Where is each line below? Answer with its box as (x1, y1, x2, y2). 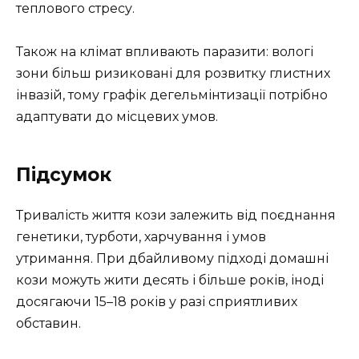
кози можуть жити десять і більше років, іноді (16, 272, 324, 288)
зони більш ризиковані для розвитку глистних (16, 66, 330, 82)
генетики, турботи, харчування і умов (16, 229, 266, 245)
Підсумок (16, 163, 111, 187)
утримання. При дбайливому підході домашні (16, 251, 329, 267)
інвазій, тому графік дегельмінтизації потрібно (16, 87, 328, 103)
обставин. (16, 316, 81, 332)
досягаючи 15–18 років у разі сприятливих (16, 294, 297, 310)
